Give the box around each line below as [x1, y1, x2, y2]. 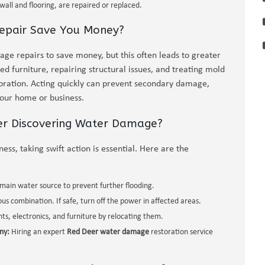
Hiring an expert [9, 228, 67, 237]
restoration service [149, 228, 213, 237]
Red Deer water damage [67, 228, 149, 237]
